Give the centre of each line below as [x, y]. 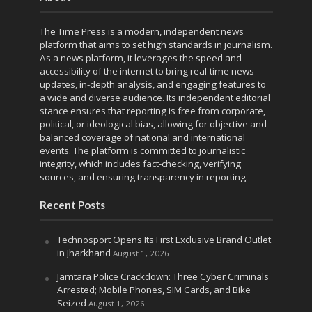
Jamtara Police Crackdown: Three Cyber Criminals [163, 276]
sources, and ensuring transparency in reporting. [143, 177]
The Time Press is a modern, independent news [141, 31]
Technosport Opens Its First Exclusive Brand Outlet [164, 239]
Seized [71, 303]
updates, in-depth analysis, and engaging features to [153, 84]
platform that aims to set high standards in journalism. [156, 44]
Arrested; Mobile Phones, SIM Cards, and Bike [154, 289]
